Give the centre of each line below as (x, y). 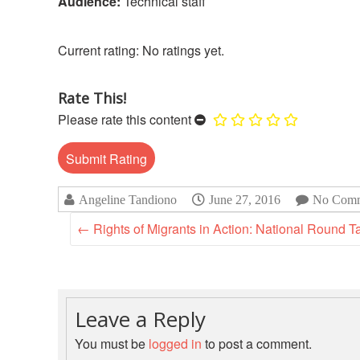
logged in (175, 344)
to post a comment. (257, 344)
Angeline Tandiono (128, 200)
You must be (112, 344)
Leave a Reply (140, 319)
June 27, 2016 (245, 200)
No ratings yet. (183, 51)
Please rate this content (125, 120)
